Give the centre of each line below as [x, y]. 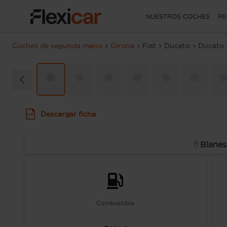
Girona [122, 46]
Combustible [115, 203]
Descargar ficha [68, 114]
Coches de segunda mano [57, 46]
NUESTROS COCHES [178, 16]
